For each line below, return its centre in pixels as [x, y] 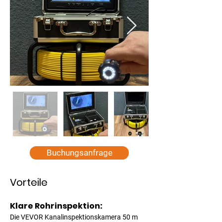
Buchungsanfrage [79, 153]
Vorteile [29, 182]
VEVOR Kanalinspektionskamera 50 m [80, 217]
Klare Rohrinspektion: [57, 206]
